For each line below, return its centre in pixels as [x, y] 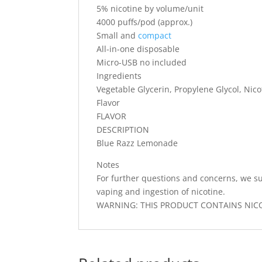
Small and [118, 35]
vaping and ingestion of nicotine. [161, 191]
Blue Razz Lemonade [137, 143]
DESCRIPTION [123, 129]
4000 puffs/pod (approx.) [145, 22]
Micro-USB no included [142, 62]
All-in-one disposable [138, 49]
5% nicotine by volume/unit [150, 8]
